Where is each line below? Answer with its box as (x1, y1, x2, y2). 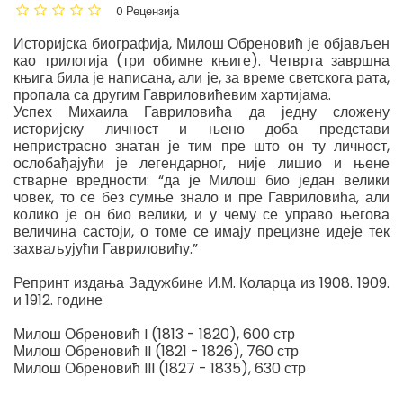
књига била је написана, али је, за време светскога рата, (13, 67, 390, 88)
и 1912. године (13, 290, 103, 310)
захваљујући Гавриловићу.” (13, 238, 198, 259)
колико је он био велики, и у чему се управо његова (13, 204, 390, 225)
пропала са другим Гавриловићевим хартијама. (13, 85, 331, 105)
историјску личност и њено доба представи (13, 119, 390, 139)
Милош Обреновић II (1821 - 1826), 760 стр (13, 341, 299, 362)
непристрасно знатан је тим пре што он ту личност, (13, 136, 390, 157)
